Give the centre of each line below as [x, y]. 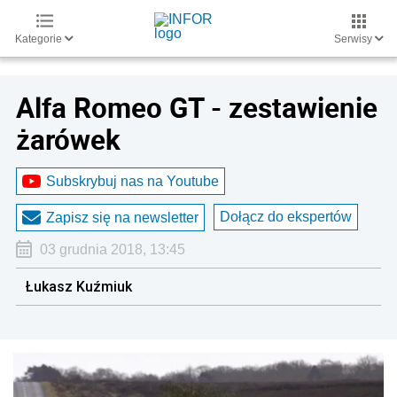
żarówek [68, 139]
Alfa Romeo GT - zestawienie [197, 107]
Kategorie [40, 39]
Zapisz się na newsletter [122, 217]
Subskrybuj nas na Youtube [132, 181]
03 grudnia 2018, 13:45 [112, 249]
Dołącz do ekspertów [286, 217]
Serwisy [354, 39]
